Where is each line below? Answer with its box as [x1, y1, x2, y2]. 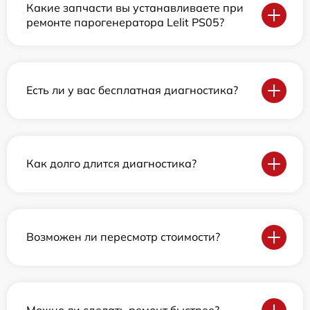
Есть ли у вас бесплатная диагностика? [26, 83, 238, 98]
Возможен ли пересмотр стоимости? [26, 230, 220, 244]
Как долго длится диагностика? [26, 156, 197, 171]
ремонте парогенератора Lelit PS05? [26, 15, 224, 29]
